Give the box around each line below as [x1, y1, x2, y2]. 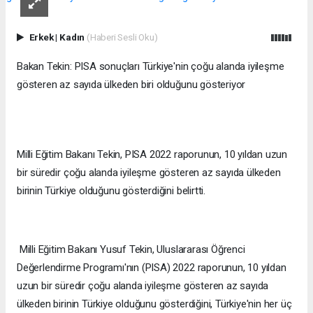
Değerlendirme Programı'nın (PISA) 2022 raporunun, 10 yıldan [17, 261, 286, 274]
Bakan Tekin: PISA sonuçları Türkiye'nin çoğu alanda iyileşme [17, 59, 284, 73]
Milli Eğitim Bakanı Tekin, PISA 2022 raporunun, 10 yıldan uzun [17, 147, 288, 161]
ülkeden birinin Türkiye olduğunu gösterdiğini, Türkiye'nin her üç [17, 297, 292, 310]
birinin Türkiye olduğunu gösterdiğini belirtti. [17, 184, 205, 197]
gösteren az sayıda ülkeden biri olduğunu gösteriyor [17, 78, 246, 91]
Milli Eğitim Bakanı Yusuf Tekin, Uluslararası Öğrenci [17, 242, 245, 256]
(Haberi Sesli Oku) [86, 31, 158, 43]
